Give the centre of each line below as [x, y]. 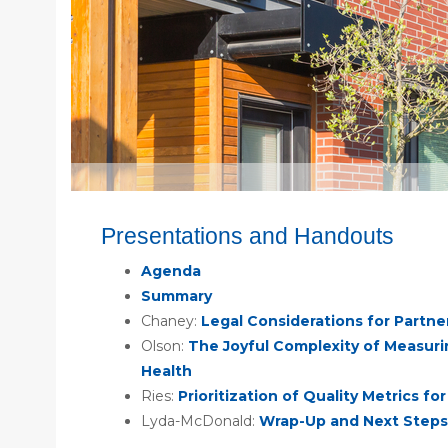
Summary [176, 295]
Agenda [171, 270]
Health [166, 370]
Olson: [164, 345]
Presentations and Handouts [247, 235]
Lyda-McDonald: [200, 420]
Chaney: [171, 320]
